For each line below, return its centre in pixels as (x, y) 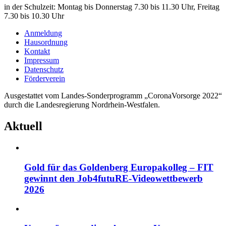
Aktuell (23, 126)
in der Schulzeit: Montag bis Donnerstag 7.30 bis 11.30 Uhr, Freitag (112, 7)
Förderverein (45, 79)
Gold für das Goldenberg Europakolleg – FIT (119, 167)
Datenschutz (44, 70)
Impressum (42, 61)
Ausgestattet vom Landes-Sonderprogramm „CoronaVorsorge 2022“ (113, 96)
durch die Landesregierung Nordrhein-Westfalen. (82, 105)
